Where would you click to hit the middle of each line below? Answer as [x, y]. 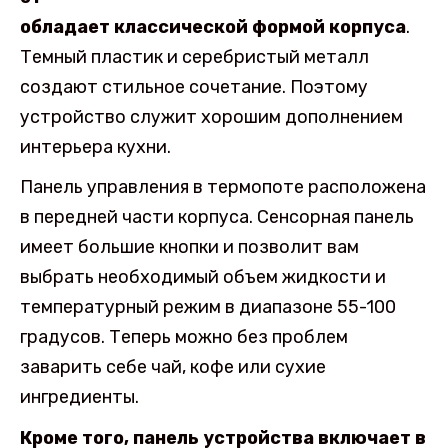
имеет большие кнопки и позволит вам [189, 247]
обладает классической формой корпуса [213, 26]
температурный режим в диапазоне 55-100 [208, 307]
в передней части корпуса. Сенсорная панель [217, 217]
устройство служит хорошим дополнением [211, 116]
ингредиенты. [79, 397]
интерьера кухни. [95, 146]
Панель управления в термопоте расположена [223, 187]
